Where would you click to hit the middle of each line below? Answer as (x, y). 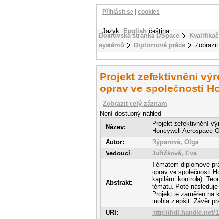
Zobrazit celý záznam (135, 103)
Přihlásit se (118, 12)
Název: (116, 127)
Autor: (115, 142)
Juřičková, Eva (174, 153)
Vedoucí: (119, 153)
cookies (149, 12)
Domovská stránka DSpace (139, 35)
